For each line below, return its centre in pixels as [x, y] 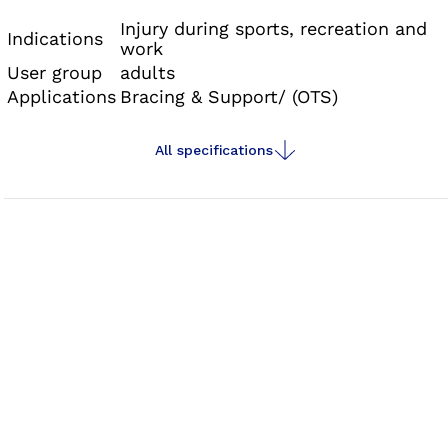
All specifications [214, 150]
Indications [55, 38]
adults [148, 72]
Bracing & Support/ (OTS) [229, 96]
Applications [62, 96]
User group [55, 72]
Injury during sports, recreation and [274, 28]
